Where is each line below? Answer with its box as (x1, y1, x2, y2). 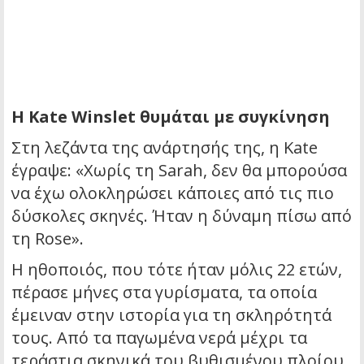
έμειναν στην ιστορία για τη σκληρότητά (11, 304, 331, 327)
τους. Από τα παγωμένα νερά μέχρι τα (11, 327, 307, 349)
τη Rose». (11, 227, 84, 250)
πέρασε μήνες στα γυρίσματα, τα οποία (11, 281, 317, 304)
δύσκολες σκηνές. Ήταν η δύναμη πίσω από (11, 205, 352, 227)
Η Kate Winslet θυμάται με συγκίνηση (11, 106, 330, 128)
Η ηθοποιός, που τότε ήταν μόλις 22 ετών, (11, 258, 342, 281)
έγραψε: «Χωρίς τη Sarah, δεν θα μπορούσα (11, 159, 347, 182)
